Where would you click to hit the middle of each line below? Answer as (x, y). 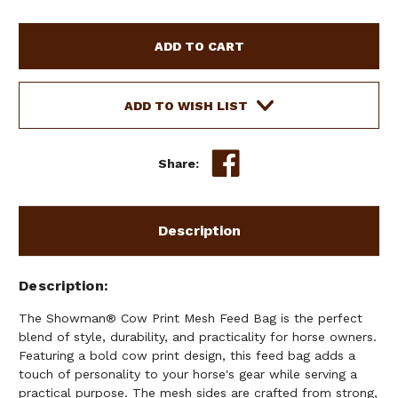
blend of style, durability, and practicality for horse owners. (198, 336)
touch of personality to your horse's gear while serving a (188, 374)
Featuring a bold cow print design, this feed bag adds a (187, 355)
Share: (179, 163)
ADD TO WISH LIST (186, 105)
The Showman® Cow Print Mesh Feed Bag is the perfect (191, 318)
